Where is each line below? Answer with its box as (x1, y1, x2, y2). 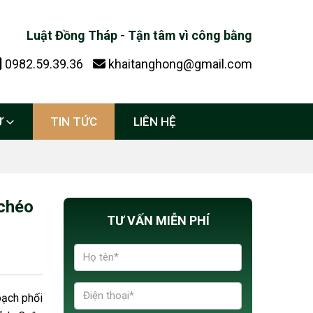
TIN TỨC (50, 115, 97, 129)
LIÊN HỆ (133, 115, 176, 129)
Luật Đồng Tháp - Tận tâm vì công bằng (27, 28, 252, 43)
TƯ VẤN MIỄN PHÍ (106, 213, 210, 228)
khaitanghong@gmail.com (108, 57, 252, 71)
